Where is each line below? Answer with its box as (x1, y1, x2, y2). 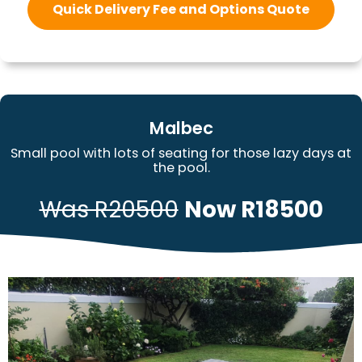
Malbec (149, 116, 213, 140)
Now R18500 (183, 194, 323, 226)
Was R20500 (39, 194, 179, 226)
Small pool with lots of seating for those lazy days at (11, 143, 351, 162)
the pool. (152, 158, 210, 177)
